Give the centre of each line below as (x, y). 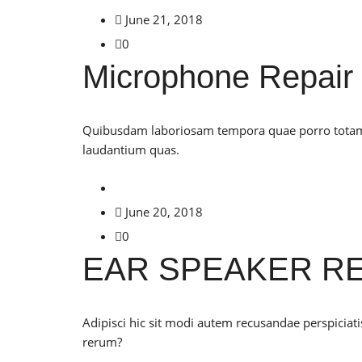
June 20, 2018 (164, 212)
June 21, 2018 (164, 19)
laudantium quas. (131, 149)
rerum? (102, 342)
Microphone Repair (218, 77)
